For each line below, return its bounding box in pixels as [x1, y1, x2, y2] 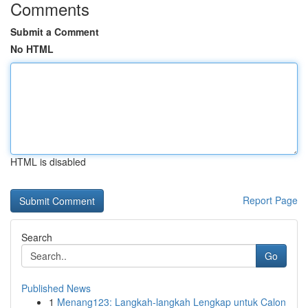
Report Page [243, 193, 298, 207]
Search [21, 230, 52, 244]
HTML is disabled [10, 155, 86, 168]
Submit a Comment [10, 25, 99, 38]
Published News [21, 281, 91, 295]
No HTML [10, 42, 54, 56]
